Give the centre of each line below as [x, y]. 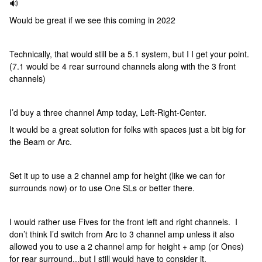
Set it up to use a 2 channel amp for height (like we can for [117, 175]
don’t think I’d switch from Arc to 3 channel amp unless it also [122, 234]
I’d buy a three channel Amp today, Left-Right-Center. [109, 112]
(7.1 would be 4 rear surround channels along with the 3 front [123, 66]
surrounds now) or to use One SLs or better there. [102, 188]
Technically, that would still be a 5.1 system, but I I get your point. [130, 54]
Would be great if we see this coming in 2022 [92, 20]
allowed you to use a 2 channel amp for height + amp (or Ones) [127, 246]
